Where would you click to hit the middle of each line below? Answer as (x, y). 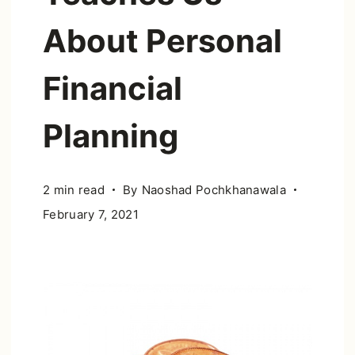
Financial (113, 88)
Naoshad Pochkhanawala (214, 189)
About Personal (162, 40)
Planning (111, 136)
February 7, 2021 (91, 214)
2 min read (74, 189)
